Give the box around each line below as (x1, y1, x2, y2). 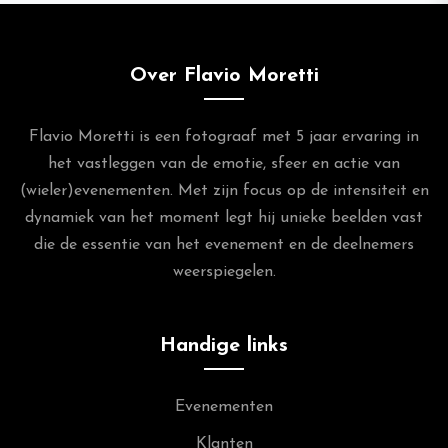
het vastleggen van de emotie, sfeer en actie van (48, 155, 400, 172)
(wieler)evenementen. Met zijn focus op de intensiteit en (19, 182, 429, 199)
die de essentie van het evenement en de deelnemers (34, 236, 414, 253)
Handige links (160, 335, 288, 356)
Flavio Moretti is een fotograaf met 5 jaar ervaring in (29, 128, 419, 145)
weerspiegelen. (172, 263, 276, 280)
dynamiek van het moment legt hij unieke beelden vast (25, 209, 423, 226)
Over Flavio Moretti (129, 65, 319, 86)
